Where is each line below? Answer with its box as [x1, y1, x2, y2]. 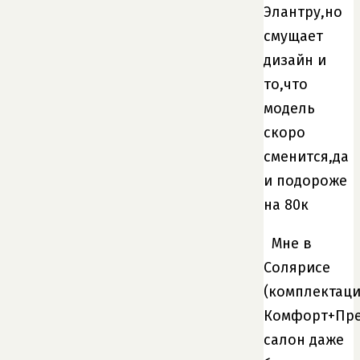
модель [264, 99, 315, 117]
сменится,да [264, 147, 349, 166]
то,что [264, 75, 308, 93]
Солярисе [264, 258, 330, 276]
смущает [264, 27, 323, 45]
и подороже [264, 171, 347, 190]
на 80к [264, 195, 309, 214]
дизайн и [264, 51, 326, 69]
